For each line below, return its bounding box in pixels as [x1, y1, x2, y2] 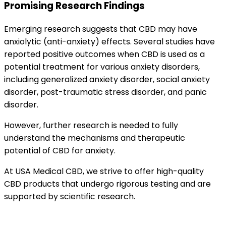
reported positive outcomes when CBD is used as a [4, 48, 205, 61]
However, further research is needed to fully [4, 120, 178, 132]
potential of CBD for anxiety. [4, 145, 116, 157]
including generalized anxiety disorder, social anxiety [4, 74, 210, 86]
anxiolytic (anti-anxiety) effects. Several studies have [4, 36, 215, 48]
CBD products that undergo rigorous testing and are [4, 178, 211, 190]
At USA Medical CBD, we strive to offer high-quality [4, 165, 204, 178]
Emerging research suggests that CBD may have [4, 23, 197, 35]
